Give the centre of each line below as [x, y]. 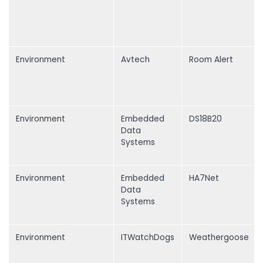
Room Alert [211, 60]
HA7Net [204, 178]
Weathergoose [219, 238]
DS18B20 [205, 119]
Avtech [135, 60]
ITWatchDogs [148, 238]
